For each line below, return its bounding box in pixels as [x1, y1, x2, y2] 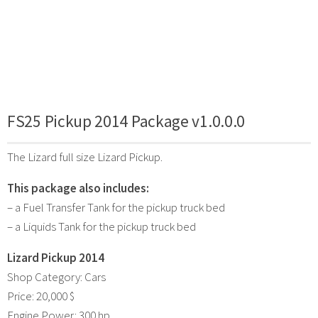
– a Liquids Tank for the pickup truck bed [7, 218, 196, 234]
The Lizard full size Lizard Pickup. [7, 148, 163, 165]
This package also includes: [7, 180, 149, 196]
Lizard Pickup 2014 [7, 249, 104, 265]
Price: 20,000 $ [7, 287, 75, 304]
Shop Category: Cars [7, 268, 106, 285]
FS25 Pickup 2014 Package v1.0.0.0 [7, 110, 246, 131]
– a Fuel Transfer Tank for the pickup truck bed [7, 199, 225, 215]
